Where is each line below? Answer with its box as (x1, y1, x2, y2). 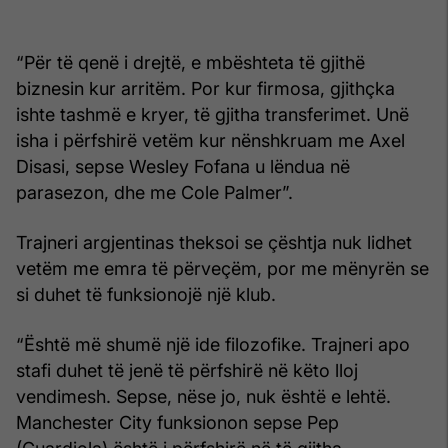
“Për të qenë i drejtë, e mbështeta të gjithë (16, 51, 365, 73)
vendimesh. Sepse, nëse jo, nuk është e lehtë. (16, 385, 391, 407)
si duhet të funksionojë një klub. (16, 283, 276, 305)
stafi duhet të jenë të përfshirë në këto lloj (16, 359, 358, 381)
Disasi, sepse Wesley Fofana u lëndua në (16, 155, 350, 177)
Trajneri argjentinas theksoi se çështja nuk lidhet (16, 231, 412, 253)
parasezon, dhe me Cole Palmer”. (16, 181, 293, 203)
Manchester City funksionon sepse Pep (16, 411, 339, 433)
